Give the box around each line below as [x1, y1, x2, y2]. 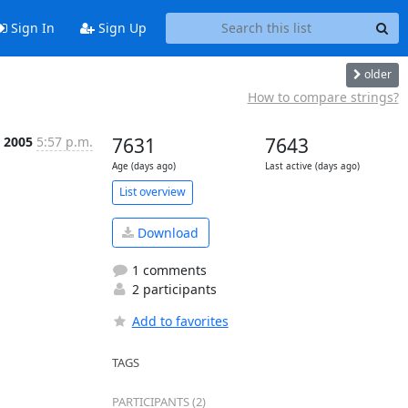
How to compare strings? [247, 87, 399, 106]
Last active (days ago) [264, 159, 360, 172]
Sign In [6, 19, 55, 37]
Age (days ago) [111, 159, 176, 172]
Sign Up [94, 19, 147, 37]
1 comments [127, 261, 207, 279]
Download [134, 223, 199, 241]
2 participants [127, 280, 217, 298]
